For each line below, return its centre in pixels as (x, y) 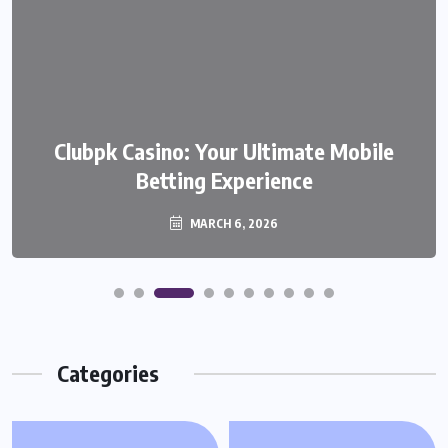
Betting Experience (224, 180)
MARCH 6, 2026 (232, 224)
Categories (108, 373)
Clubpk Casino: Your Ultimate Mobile (224, 151)
